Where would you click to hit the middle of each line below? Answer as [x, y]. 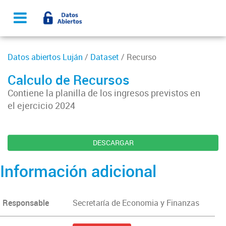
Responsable [26, 203]
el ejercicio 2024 [41, 105]
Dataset [105, 57]
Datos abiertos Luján [45, 57]
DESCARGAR [113, 143]
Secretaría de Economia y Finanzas [136, 203]
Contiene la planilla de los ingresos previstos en [104, 93]
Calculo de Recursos [69, 80]
